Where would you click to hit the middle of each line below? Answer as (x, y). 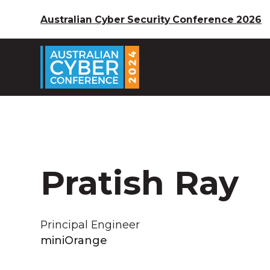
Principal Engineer (90, 224)
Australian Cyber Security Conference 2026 (151, 19)
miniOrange (74, 240)
